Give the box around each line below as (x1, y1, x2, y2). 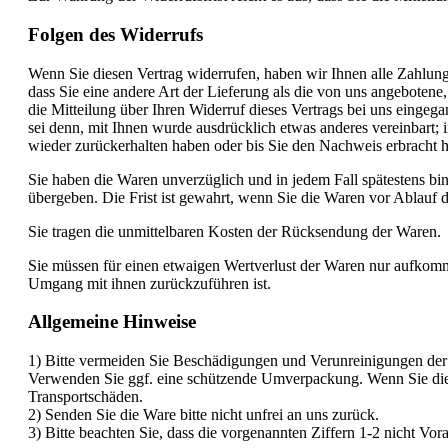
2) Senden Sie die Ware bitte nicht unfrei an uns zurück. (28, 406, 379, 424)
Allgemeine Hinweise (28, 311, 196, 333)
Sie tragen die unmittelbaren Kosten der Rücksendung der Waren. (28, 222, 441, 240)
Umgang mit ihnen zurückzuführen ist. (28, 274, 271, 292)
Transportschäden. (28, 388, 143, 406)
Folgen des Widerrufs (28, 24, 203, 45)
